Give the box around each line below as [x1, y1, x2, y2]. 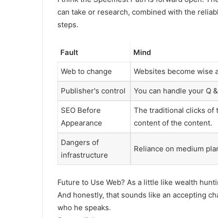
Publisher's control [61, 86, 126, 96]
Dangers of [61, 138, 99, 147]
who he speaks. [57, 202, 111, 212]
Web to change [61, 67, 112, 76]
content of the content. [134, 118, 212, 128]
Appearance [61, 118, 102, 128]
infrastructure [61, 150, 108, 160]
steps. [57, 20, 78, 30]
